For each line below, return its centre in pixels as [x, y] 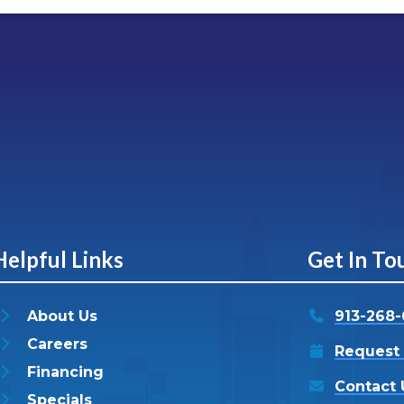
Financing [65, 372]
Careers [57, 344]
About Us [62, 317]
